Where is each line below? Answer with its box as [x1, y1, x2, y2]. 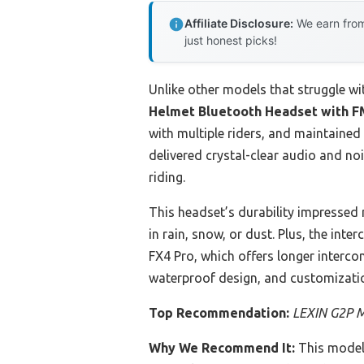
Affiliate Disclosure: [184, 16, 293, 31]
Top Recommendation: [149, 305, 289, 321]
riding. [149, 170, 185, 185]
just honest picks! [184, 33, 277, 48]
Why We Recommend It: [149, 340, 295, 356]
